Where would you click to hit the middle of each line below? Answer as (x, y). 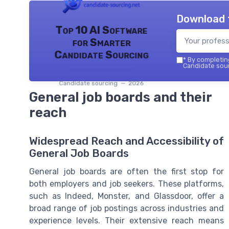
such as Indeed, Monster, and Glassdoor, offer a (127, 196)
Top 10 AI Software (101, 30)
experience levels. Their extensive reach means (127, 221)
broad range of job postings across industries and (127, 209)
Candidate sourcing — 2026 (101, 83)
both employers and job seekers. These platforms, (127, 184)
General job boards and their (120, 97)
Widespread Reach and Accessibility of (127, 141)
